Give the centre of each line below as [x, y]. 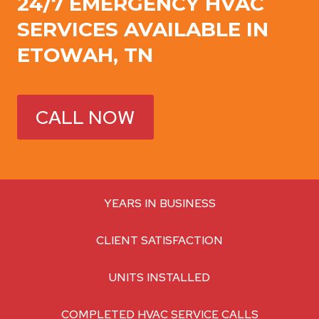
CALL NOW [85, 117]
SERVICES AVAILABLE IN [143, 30]
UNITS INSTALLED [159, 278]
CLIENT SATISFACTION [159, 241]
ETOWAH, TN [85, 55]
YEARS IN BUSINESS [159, 204]
